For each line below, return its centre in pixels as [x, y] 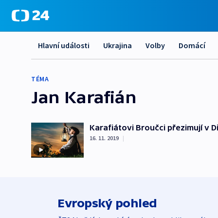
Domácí [192, 45]
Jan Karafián [84, 97]
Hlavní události [64, 45]
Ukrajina [118, 45]
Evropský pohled [107, 203]
